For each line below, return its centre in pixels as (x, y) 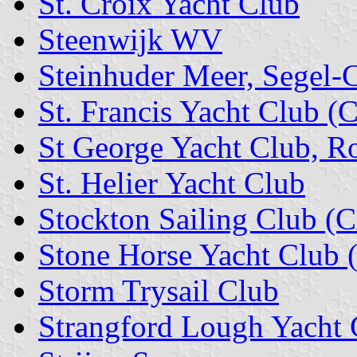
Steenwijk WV (130, 39)
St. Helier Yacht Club (172, 182)
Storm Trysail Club (159, 290)
